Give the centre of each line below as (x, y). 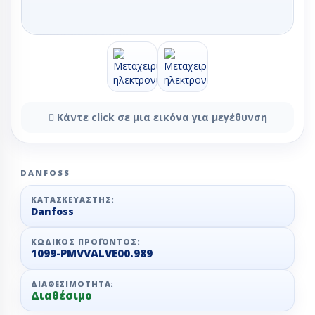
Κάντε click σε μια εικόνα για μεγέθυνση (160, 117)
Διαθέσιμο (62, 295)
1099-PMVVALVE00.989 (92, 253)
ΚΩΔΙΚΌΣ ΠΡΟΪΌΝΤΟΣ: (86, 242)
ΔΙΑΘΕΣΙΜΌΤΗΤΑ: (73, 284)
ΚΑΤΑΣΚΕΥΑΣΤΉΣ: (73, 199)
